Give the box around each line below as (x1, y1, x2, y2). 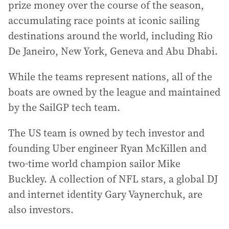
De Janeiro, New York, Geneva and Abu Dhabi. (8, 44, 218, 58)
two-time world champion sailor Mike (8, 156, 180, 171)
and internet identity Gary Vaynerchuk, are (8, 187, 202, 201)
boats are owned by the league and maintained (8, 85, 220, 99)
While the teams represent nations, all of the (8, 70, 212, 84)
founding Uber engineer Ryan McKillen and (8, 141, 207, 155)
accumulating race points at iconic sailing (8, 13, 199, 28)
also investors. (8, 202, 74, 217)
